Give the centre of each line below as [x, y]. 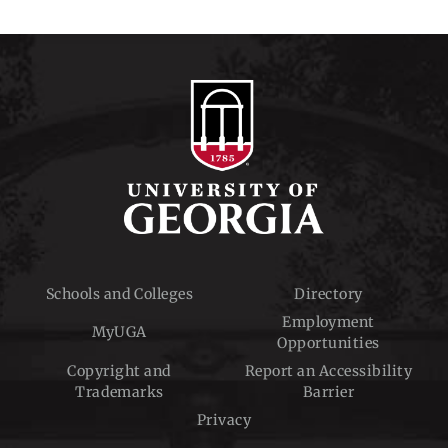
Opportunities [328, 342]
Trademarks [119, 391]
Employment [328, 321]
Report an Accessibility [328, 370]
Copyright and [119, 370]
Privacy [224, 419]
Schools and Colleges [119, 293]
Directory [328, 293]
